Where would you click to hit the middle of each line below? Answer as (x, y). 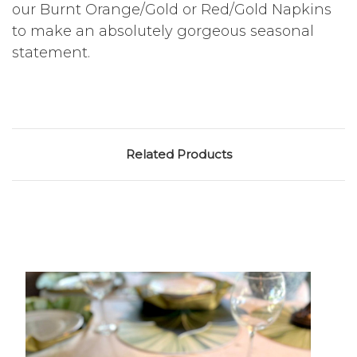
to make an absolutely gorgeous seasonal (163, 31)
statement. (51, 53)
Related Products (178, 155)
